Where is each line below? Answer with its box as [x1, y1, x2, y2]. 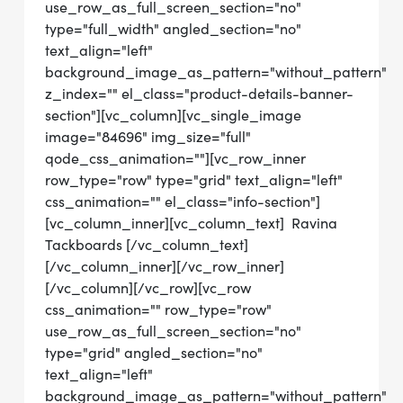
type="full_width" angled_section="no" [45, 20, 301, 38]
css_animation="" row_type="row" [45, 300, 272, 318]
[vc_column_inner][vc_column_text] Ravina [45, 214, 337, 232]
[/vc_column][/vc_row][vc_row [45, 279, 251, 297]
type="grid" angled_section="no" [45, 344, 263, 362]
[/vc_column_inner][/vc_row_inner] [45, 257, 284, 275]
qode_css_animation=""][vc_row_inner [45, 149, 306, 167]
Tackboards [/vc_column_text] [45, 236, 248, 254]
